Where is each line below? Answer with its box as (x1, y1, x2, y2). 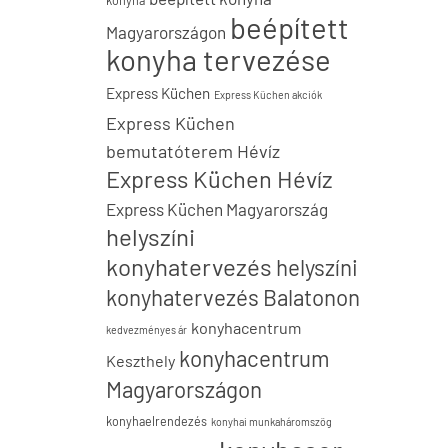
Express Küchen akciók (214, 88, 322, 101)
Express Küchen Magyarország (106, 199, 328, 219)
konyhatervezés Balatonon (106, 284, 360, 310)
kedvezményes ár (106, 323, 187, 336)
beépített (230, 10, 349, 45)
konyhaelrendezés (106, 413, 207, 429)
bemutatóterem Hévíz (106, 140, 280, 162)
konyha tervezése (106, 42, 331, 77)
